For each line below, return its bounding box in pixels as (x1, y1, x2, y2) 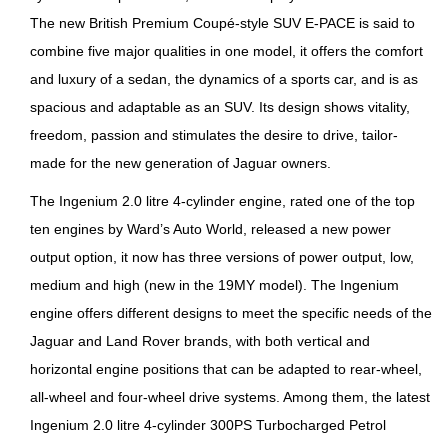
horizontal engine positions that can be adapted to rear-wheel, (30, 361, 423, 378)
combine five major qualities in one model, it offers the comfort (30, 43, 424, 60)
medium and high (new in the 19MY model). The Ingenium (30, 277, 400, 294)
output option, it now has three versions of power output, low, (30, 249, 415, 266)
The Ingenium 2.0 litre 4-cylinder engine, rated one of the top (30, 193, 416, 210)
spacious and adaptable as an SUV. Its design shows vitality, (30, 99, 411, 116)
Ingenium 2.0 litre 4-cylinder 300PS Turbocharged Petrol (30, 417, 387, 434)
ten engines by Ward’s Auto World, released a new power (30, 221, 392, 238)
